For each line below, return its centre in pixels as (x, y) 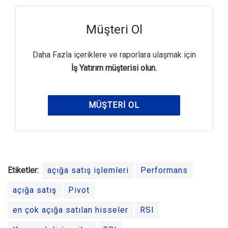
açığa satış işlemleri (88, 170)
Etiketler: (23, 170)
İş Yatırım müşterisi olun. (114, 68)
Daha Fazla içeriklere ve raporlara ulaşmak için (114, 55)
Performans (164, 170)
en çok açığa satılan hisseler (70, 210)
